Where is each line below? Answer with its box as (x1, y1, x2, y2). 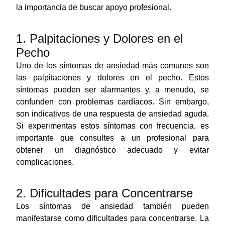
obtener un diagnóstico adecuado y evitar (16, 145, 209, 154)
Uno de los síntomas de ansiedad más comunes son (16, 61, 209, 70)
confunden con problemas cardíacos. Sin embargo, (16, 97, 209, 106)
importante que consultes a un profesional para (16, 133, 209, 142)
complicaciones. (16, 157, 74, 166)
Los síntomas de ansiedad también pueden (16, 201, 209, 210)
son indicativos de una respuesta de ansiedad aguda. (16, 109, 209, 118)
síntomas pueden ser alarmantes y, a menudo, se (16, 85, 209, 94)
